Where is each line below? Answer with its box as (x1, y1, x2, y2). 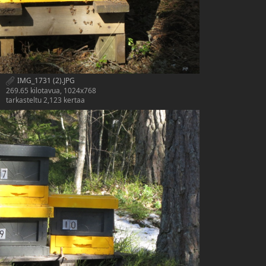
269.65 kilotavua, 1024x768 (6, 85, 96, 96)
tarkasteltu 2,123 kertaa (6, 95, 85, 106)
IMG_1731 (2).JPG (15, 75, 75, 86)
